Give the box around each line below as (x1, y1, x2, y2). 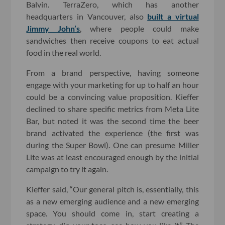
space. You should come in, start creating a (26, 208, 199, 218)
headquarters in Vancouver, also (26, 11, 148, 21)
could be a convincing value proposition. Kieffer (26, 91, 199, 101)
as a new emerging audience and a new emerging (26, 196, 199, 206)
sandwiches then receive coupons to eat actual (26, 35, 199, 45)
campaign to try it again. (26, 164, 108, 174)
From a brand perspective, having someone (26, 67, 199, 77)
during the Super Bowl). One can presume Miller (26, 140, 199, 150)
